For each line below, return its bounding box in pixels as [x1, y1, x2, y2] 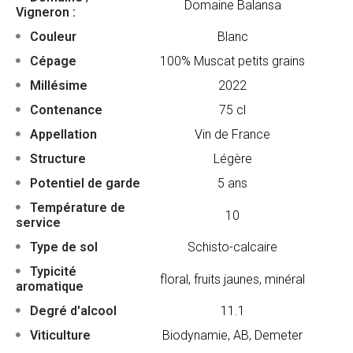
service [16, 215, 61, 231]
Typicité [27, 264, 76, 280]
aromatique [16, 279, 84, 295]
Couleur [27, 29, 76, 45]
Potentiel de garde [27, 176, 140, 191]
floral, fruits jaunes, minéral [160, 271, 306, 287]
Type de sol [27, 240, 98, 255]
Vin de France [195, 127, 271, 143]
